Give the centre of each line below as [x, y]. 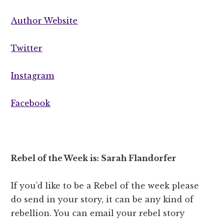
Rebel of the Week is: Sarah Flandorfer [95, 158]
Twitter [27, 48]
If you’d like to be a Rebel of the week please [105, 185]
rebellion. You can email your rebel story [98, 213]
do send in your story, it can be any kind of [102, 199]
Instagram [33, 75]
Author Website [44, 20]
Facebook [31, 103]
